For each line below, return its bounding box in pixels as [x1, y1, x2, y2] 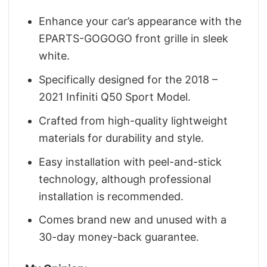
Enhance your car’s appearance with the [39, 15, 242, 28]
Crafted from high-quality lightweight [39, 114, 228, 127]
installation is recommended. [39, 190, 184, 203]
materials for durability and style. [39, 131, 204, 144]
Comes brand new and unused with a [39, 213, 227, 226]
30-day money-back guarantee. [39, 231, 200, 244]
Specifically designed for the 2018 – [39, 73, 218, 86]
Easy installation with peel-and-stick [39, 155, 222, 168]
